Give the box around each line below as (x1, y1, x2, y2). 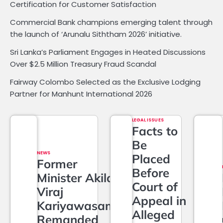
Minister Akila (36, 170, 114, 185)
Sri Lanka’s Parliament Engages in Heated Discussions (10, 47, 206, 58)
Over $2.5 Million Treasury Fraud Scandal (10, 59, 156, 70)
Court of (131, 179, 178, 195)
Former (36, 156, 77, 171)
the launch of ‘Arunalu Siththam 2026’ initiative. (10, 29, 182, 40)
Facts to (131, 123, 178, 139)
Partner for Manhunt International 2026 (10, 89, 152, 100)
